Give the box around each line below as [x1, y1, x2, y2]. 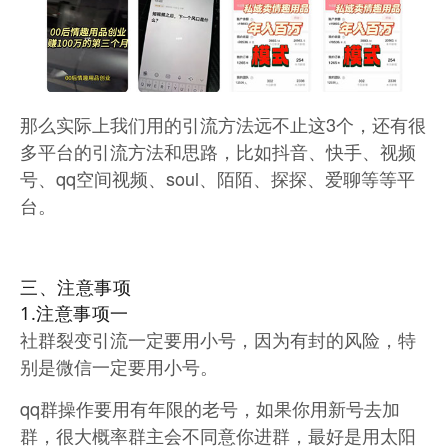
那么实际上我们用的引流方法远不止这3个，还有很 [20, 110, 426, 137]
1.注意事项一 [20, 300, 129, 325]
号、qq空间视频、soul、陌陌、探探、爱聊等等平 [20, 164, 415, 191]
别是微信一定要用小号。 [20, 352, 218, 379]
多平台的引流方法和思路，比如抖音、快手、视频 [20, 137, 416, 164]
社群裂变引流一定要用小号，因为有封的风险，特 [20, 325, 416, 352]
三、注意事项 [20, 274, 132, 299]
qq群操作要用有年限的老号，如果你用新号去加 [20, 394, 400, 421]
